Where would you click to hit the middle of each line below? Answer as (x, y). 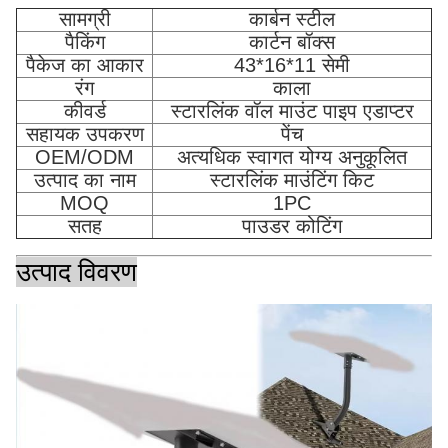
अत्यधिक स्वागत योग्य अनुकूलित (292, 157)
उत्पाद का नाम (84, 180)
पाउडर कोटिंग (292, 226)
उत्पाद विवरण (76, 272)
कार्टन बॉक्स (292, 42)
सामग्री (84, 19)
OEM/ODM (84, 157)
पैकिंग (84, 42)
